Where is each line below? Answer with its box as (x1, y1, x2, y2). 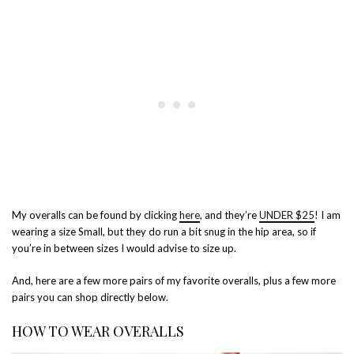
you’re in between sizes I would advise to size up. (12, 242, 236, 255)
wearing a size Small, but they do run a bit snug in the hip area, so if (12, 225, 316, 239)
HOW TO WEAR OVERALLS (12, 322, 184, 341)
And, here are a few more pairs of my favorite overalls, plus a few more (12, 274, 336, 288)
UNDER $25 (259, 209, 314, 222)
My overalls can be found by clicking (12, 209, 179, 222)
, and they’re (200, 209, 259, 222)
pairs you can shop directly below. (12, 291, 168, 304)
